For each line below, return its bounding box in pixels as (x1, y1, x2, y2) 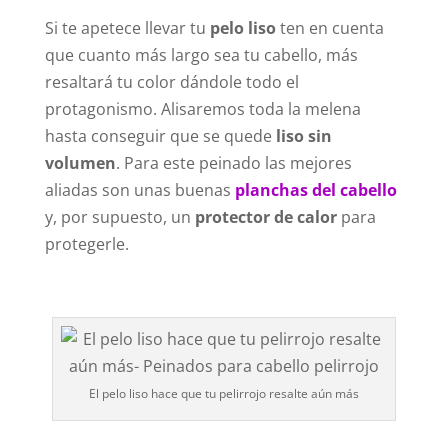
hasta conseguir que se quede (44, 124, 276, 147)
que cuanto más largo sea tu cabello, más (44, 43, 358, 66)
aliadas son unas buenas (44, 178, 235, 201)
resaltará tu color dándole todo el (44, 70, 299, 93)
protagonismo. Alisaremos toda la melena (44, 97, 361, 120)
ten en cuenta (275, 16, 384, 39)
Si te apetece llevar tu (44, 16, 210, 39)
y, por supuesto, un (44, 205, 195, 228)
